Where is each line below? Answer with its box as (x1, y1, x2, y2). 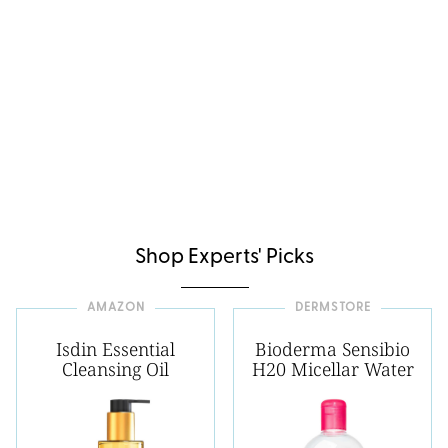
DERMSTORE (294, 302, 371, 315)
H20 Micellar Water (251, 357, 414, 382)
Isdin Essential (56, 337, 175, 362)
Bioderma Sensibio (255, 337, 410, 362)
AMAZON (86, 302, 145, 315)
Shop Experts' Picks (134, 247, 314, 269)
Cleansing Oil (62, 357, 169, 382)
